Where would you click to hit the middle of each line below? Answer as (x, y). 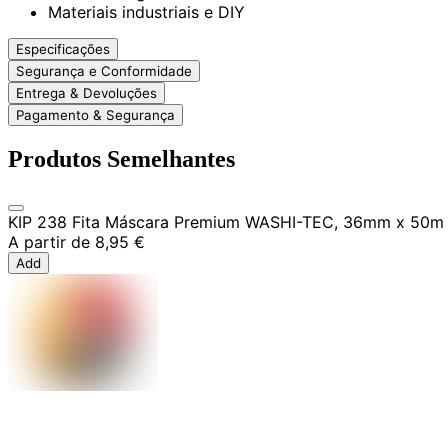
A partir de (49, 242)
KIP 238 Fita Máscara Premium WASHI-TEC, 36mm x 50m (226, 222)
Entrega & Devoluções (86, 92)
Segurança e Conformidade (104, 70)
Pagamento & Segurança (95, 114)
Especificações (63, 48)
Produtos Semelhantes (121, 158)
